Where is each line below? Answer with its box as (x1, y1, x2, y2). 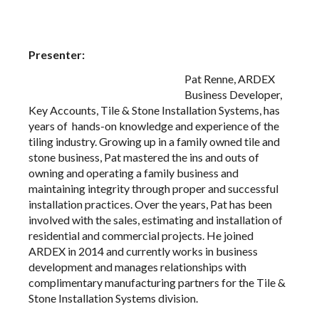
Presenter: (28, 48, 85, 61)
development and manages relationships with (28, 260, 246, 273)
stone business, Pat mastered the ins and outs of (28, 150, 259, 164)
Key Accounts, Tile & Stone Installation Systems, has (28, 103, 280, 117)
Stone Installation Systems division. (28, 291, 198, 305)
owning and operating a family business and (28, 166, 239, 179)
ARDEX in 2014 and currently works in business (28, 244, 258, 258)
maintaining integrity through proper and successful (28, 182, 278, 195)
